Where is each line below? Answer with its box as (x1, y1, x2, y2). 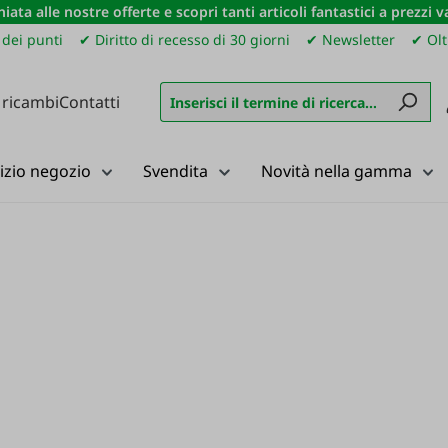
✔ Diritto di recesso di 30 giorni (79, 30, 291, 49)
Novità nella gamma (260, 160, 412, 182)
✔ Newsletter (306, 30, 396, 49)
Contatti (59, 90, 120, 113)
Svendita (143, 160, 208, 182)
